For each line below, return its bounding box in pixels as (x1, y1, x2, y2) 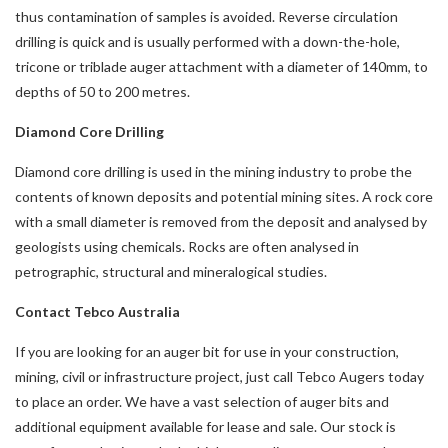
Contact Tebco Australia (15, 302, 180, 320)
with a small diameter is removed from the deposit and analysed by (15, 212, 427, 230)
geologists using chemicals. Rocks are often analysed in (15, 237, 359, 255)
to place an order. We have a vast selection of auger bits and (15, 392, 389, 410)
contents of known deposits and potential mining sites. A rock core (15, 187, 433, 205)
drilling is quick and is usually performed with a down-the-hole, (15, 32, 400, 50)
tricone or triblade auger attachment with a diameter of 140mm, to (15, 57, 428, 75)
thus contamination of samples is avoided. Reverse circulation (15, 7, 398, 25)
